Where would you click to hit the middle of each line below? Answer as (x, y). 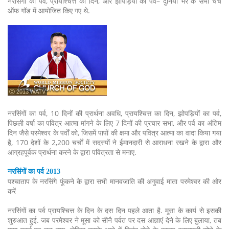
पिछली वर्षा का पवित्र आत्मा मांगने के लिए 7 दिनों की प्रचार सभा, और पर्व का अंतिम (114, 123)
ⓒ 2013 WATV (27, 91)
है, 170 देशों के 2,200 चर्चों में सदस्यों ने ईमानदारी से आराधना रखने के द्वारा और (114, 142)
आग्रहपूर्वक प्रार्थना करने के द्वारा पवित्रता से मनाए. (72, 152)
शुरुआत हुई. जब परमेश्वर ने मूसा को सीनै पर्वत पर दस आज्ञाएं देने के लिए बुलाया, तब (114, 220)
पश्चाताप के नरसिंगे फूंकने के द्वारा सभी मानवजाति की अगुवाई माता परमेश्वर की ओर (114, 181)
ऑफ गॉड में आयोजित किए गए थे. (49, 10)
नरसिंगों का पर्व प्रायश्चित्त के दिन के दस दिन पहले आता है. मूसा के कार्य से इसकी (114, 210)
